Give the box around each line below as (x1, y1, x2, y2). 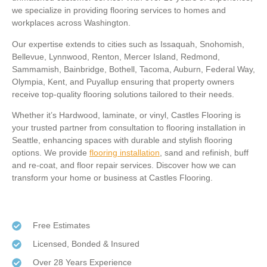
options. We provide (12, 147, 89, 157)
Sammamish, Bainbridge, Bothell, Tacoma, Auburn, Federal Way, (12, 64, 255, 74)
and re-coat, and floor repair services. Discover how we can (12, 160, 236, 170)
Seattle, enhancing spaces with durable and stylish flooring (12, 135, 232, 145)
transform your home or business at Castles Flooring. (12, 172, 213, 182)
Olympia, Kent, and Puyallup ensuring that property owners (12, 76, 234, 86)
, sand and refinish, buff (160, 147, 249, 157)
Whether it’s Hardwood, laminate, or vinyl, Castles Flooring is (12, 110, 241, 120)
